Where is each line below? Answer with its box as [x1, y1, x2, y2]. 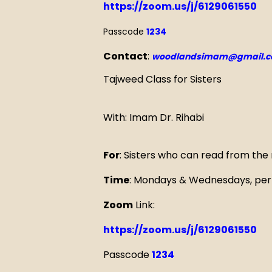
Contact [103, 49, 148, 64]
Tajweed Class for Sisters [103, 72, 222, 87]
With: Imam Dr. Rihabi [103, 110, 204, 124]
